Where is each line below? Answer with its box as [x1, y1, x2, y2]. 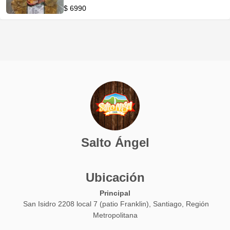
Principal [100, 189, 130, 197]
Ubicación [85, 170, 145, 184]
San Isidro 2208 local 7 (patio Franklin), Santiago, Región [23, 200, 209, 208]
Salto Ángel [81, 136, 149, 149]
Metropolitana [92, 211, 138, 220]
